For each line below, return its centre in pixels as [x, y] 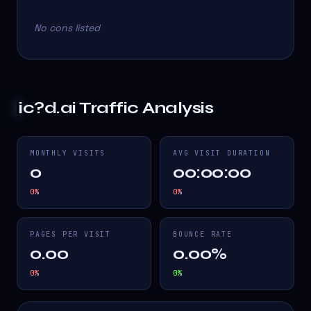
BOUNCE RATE [203, 235]
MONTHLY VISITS [68, 153]
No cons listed [67, 28]
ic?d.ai [48, 108]
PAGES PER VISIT [70, 235]
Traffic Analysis [145, 108]
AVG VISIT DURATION [222, 153]
